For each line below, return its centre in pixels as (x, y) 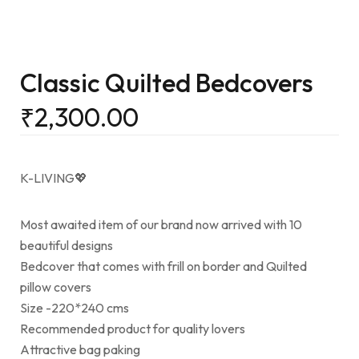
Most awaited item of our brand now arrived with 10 (161, 225)
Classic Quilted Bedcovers (167, 83)
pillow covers (56, 287)
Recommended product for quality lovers (133, 329)
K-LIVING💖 (54, 178)
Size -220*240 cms (75, 308)
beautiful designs (67, 246)
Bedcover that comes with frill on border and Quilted (163, 266)
